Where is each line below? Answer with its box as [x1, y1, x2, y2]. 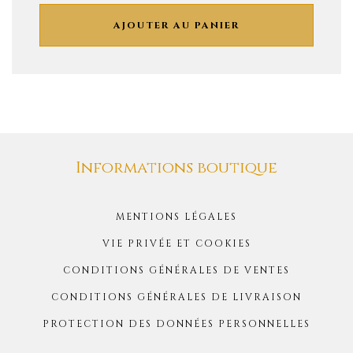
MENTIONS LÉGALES [116, 210, 237, 224]
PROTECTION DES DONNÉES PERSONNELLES [43, 318, 310, 331]
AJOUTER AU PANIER [113, 19, 240, 32]
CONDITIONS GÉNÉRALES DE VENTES [63, 264, 290, 277]
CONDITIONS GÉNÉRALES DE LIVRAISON [51, 291, 302, 304]
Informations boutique [76, 157, 277, 179]
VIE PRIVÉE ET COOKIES [102, 237, 251, 251]
